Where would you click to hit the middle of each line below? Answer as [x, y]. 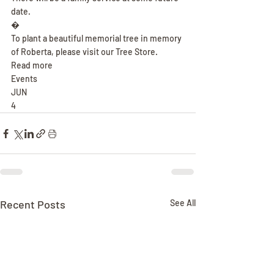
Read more [32, 65]
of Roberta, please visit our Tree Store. [84, 52]
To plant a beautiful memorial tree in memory [97, 38]
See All [183, 203]
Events [24, 79]
